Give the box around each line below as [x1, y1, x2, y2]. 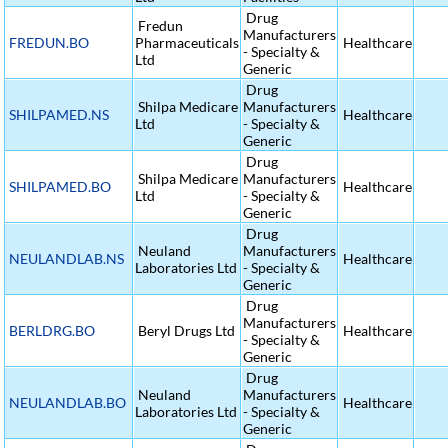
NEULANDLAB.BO [9, 394, 126, 411]
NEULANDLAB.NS [9, 250, 124, 267]
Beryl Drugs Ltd [135, 322, 235, 339]
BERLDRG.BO [9, 322, 95, 339]
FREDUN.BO [9, 34, 89, 51]
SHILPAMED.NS [9, 106, 109, 123]
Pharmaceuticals [135, 34, 239, 51]
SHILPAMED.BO [9, 178, 111, 195]
